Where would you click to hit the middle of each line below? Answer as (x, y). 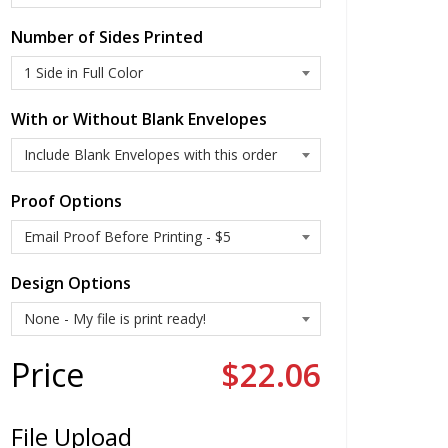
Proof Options (66, 200)
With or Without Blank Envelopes (139, 118)
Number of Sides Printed (107, 36)
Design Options (71, 282)
